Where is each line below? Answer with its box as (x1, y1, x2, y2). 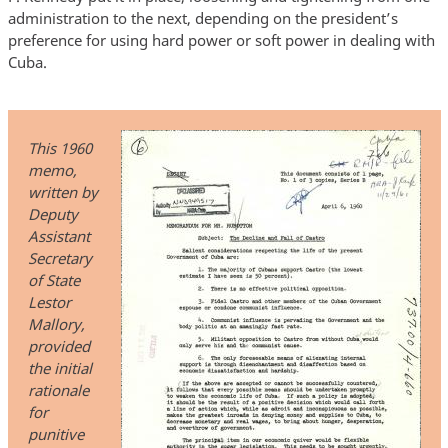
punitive (27, 424, 84, 445)
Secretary (27, 248, 92, 269)
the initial (27, 358, 92, 379)
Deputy (27, 204, 78, 225)
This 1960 (27, 138, 92, 159)
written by (27, 182, 98, 203)
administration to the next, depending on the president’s (7, 7, 398, 28)
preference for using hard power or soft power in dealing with (7, 29, 435, 50)
